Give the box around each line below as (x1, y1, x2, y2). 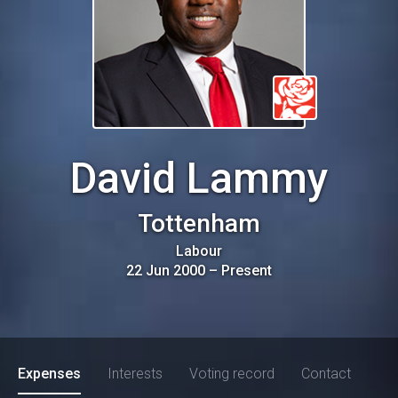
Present (221, 262, 272, 279)
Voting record (189, 365, 275, 382)
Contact (301, 365, 351, 382)
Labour (176, 243, 222, 259)
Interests (107, 365, 163, 382)
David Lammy (69, 153, 329, 203)
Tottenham (138, 209, 260, 238)
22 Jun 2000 (126, 262, 205, 279)
